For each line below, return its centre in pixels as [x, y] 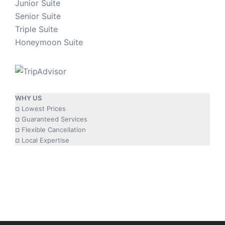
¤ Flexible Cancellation [50, 130]
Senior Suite [38, 16]
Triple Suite [36, 29]
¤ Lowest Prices [40, 109]
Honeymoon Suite [49, 42]
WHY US [28, 98]
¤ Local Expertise [42, 140]
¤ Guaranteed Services [51, 119]
